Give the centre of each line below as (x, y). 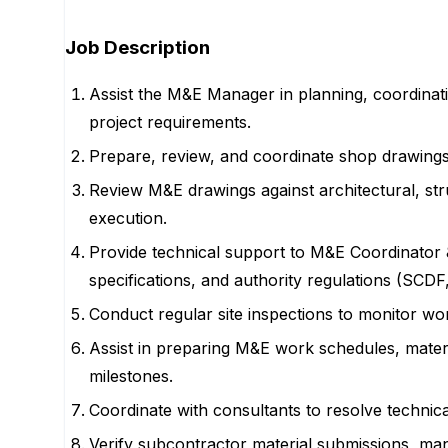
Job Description (137, 47)
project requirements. (170, 122)
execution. (128, 218)
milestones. (131, 376)
